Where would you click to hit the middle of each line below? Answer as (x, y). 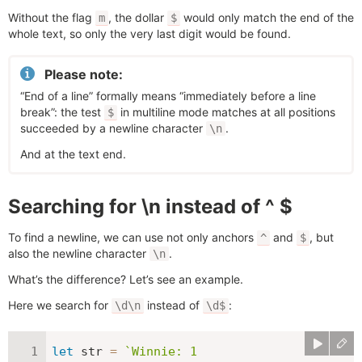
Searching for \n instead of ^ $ (150, 206)
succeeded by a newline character (113, 128)
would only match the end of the (267, 17)
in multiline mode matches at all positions (226, 112)
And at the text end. (73, 154)
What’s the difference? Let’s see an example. (126, 279)
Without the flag (52, 17)
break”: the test (62, 112)
